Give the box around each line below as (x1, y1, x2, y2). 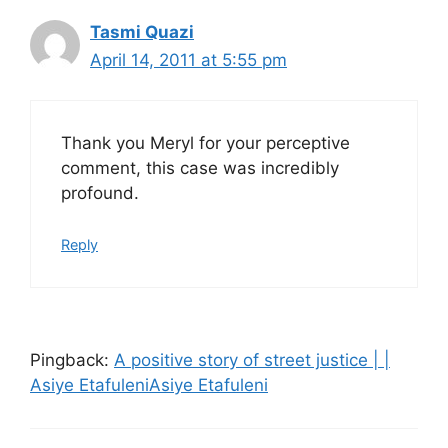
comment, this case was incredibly (61, 158, 339, 179)
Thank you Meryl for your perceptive (61, 133, 350, 154)
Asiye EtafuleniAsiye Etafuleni (30, 374, 268, 395)
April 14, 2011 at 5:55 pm (90, 49, 287, 70)
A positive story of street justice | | (114, 349, 390, 370)
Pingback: (30, 349, 114, 370)
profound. (61, 183, 139, 204)
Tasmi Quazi (90, 21, 194, 42)
